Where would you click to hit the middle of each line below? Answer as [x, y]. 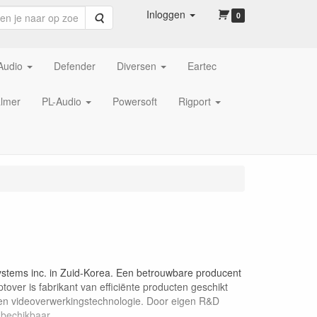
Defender [75, 66]
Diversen [137, 66]
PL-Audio [62, 101]
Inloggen [166, 14]
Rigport [195, 101]
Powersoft [135, 101]
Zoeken [121, 17]
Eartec [202, 66]
